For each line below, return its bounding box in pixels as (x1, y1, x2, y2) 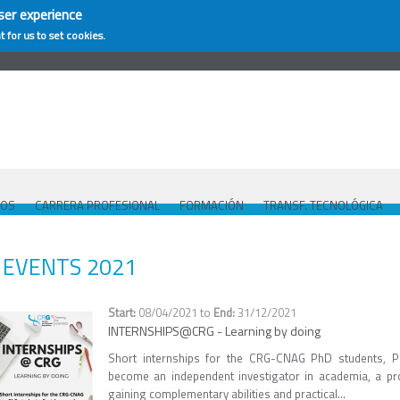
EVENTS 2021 (3, 250, 137, 284)
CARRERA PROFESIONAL (35, 196, 160, 214)
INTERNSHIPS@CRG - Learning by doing (108, 321, 321, 340)
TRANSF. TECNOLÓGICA (263, 196, 383, 214)
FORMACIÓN (179, 196, 244, 214)
